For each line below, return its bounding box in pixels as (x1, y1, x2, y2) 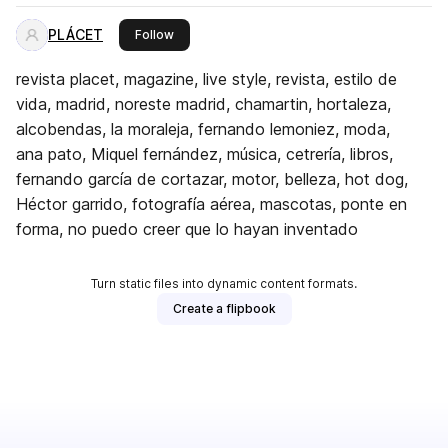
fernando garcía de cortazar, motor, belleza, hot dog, (16, 169, 408, 189)
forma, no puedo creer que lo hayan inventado (16, 219, 358, 239)
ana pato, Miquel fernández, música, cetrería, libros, (16, 144, 393, 164)
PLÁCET (48, 26, 103, 43)
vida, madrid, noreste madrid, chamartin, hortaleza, (16, 94, 391, 114)
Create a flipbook (172, 301, 276, 316)
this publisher (173, 26, 253, 41)
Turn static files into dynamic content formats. (91, 276, 357, 291)
